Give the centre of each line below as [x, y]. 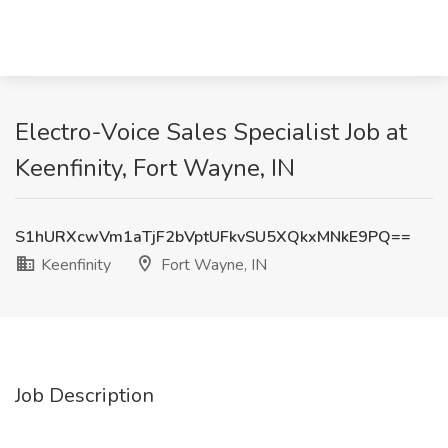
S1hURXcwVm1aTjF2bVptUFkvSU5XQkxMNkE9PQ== [213, 237]
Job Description [84, 395]
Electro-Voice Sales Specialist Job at [211, 132]
